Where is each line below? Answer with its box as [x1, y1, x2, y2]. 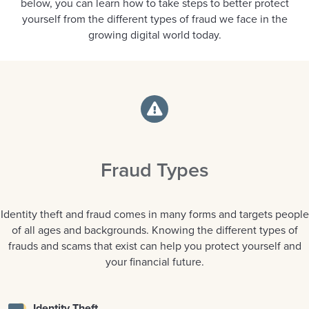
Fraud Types [100, 155, 209, 183]
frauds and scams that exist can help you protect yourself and [8, 238, 301, 254]
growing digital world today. [88, 27, 221, 43]
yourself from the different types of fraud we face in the [21, 11, 288, 27]
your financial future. [105, 254, 204, 270]
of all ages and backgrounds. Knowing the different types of [11, 222, 298, 238]
